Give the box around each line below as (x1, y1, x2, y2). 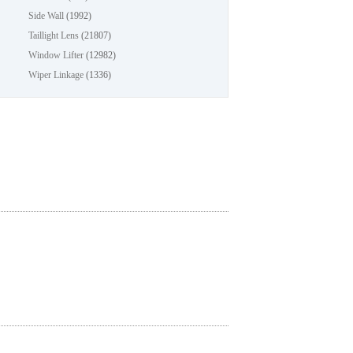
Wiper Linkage (28, 69, 84, 80)
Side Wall (28, 10, 65, 21)
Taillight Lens (28, 30, 80, 41)
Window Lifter (28, 50, 84, 61)
